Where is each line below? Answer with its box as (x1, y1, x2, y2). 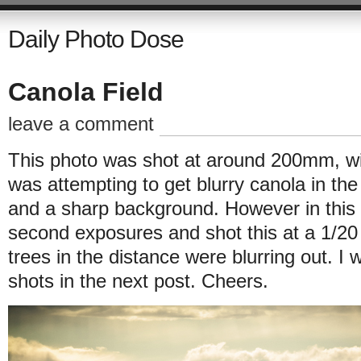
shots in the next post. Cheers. (7, 270, 268, 292)
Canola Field (7, 77, 164, 106)
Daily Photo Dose (7, 26, 184, 52)
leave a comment (7, 113, 154, 135)
